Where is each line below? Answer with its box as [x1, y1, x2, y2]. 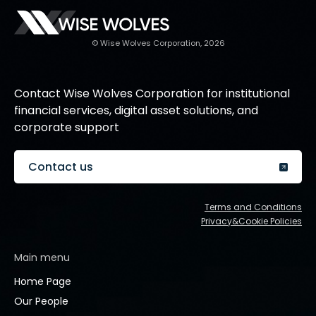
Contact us [28, 159, 93, 175]
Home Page [14, 274, 71, 288]
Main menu [14, 250, 70, 265]
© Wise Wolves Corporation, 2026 [91, 37, 225, 49]
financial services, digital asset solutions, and [14, 102, 258, 119]
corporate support [14, 119, 119, 135]
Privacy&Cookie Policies [201, 215, 302, 227]
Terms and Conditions [205, 201, 302, 213]
